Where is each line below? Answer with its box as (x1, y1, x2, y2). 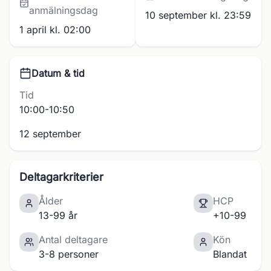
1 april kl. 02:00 (19, 24, 91, 36)
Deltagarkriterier (19, 171, 103, 183)
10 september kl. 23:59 (145, 9, 251, 21)
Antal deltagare (39, 233, 108, 246)
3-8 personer (39, 248, 99, 260)
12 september (19, 128, 81, 140)
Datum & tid (31, 67, 85, 79)
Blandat (213, 248, 247, 260)
